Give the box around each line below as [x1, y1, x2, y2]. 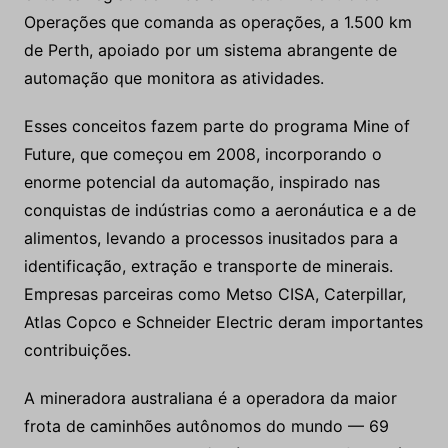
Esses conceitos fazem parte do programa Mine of [23, 116, 410, 137]
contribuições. [23, 340, 131, 361]
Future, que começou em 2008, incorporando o [23, 144, 382, 165]
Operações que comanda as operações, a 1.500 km [23, 12, 412, 33]
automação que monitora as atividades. [23, 68, 324, 89]
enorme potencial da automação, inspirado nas [23, 172, 380, 193]
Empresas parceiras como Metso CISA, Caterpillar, [23, 284, 406, 305]
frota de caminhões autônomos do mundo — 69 [23, 416, 389, 437]
